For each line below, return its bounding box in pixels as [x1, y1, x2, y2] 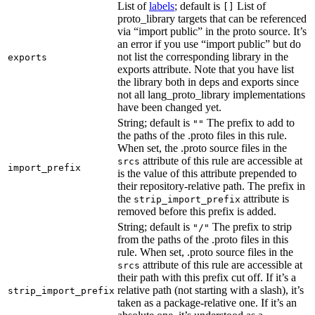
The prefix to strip [210, 220, 292, 233]
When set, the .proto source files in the [117, 141, 287, 154]
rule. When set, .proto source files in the [117, 245, 293, 258]
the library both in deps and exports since [117, 75, 299, 88]
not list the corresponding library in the [117, 50, 288, 63]
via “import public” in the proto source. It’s [117, 25, 307, 37]
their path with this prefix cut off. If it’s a [117, 271, 296, 283]
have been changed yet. [117, 101, 221, 113]
